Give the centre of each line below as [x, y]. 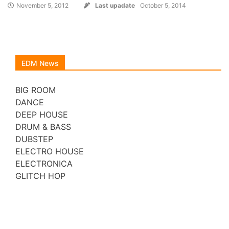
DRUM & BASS [43, 127]
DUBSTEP [34, 139]
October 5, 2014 [163, 6]
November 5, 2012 [42, 6]
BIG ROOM [36, 90]
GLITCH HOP [40, 176]
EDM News [40, 63]
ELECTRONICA [44, 164]
